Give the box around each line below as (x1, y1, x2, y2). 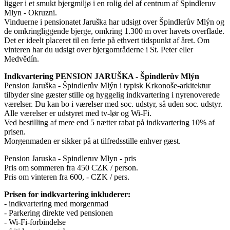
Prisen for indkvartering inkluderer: (4, 189, 130, 199)
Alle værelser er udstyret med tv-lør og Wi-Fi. (4, 108, 151, 118)
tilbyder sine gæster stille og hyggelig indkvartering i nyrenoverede (4, 90, 220, 99)
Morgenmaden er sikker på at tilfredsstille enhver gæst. (4, 136, 181, 145)
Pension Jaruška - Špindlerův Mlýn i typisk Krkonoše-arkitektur (4, 81, 210, 90)
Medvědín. (4, 54, 39, 63)
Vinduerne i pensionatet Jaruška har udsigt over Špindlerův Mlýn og (4, 17, 224, 26)
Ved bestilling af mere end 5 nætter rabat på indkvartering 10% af (4, 118, 215, 127)
